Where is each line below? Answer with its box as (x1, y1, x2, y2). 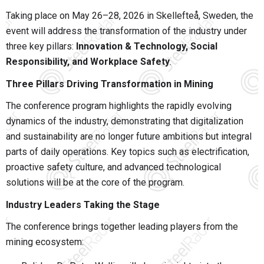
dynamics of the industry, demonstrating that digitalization (6, 115, 243, 127)
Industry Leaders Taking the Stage (6, 199, 160, 211)
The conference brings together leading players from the (6, 221, 238, 233)
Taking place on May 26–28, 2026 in (6, 10, 156, 22)
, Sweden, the (199, 10, 253, 22)
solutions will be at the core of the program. (6, 177, 184, 189)
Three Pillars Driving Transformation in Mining (6, 78, 213, 90)
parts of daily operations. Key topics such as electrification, (6, 146, 249, 158)
